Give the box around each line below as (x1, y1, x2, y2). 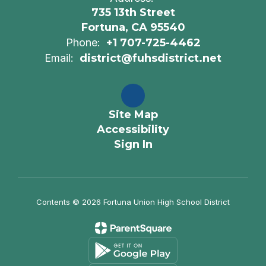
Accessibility (97, 123, 169, 136)
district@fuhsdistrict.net (80, 52, 221, 65)
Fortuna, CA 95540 (81, 21, 185, 34)
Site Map (108, 108, 158, 121)
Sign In (113, 138, 153, 151)
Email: (45, 52, 74, 64)
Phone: (65, 36, 100, 49)
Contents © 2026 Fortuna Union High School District (36, 197, 230, 207)
